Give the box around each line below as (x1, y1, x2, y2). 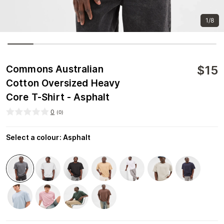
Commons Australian (6, 63, 103, 75)
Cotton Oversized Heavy (6, 77, 120, 89)
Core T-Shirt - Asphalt (6, 91, 110, 103)
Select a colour (6, 133, 59, 141)
